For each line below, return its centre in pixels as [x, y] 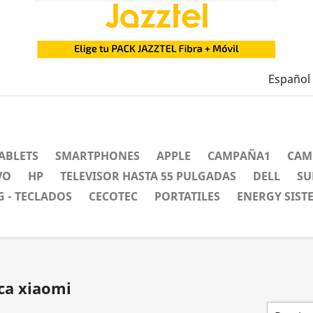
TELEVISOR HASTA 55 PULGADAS [148, 176]
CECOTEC [113, 196]
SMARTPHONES [97, 156]
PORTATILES [187, 196]
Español [289, 79]
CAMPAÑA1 [239, 156]
